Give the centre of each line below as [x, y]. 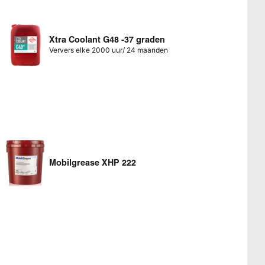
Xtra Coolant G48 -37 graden [107, 39]
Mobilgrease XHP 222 [92, 162]
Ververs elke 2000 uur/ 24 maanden [108, 50]
